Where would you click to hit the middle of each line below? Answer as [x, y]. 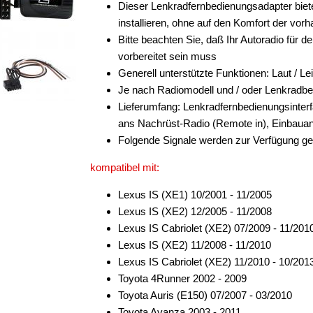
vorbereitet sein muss [167, 56]
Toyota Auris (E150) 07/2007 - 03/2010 [205, 295]
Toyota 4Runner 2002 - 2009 [182, 278]
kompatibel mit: [125, 167]
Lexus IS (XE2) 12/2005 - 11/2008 [195, 211]
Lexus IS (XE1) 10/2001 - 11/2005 [195, 195]
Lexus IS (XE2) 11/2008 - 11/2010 [195, 245]
